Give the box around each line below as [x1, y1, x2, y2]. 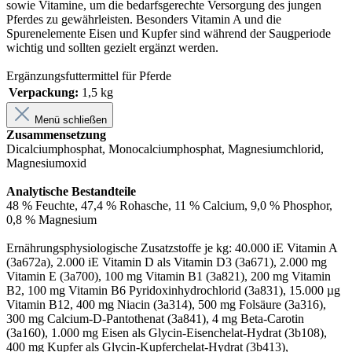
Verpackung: [9, 85, 79, 99]
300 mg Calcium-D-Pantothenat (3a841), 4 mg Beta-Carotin [6, 311, 304, 325]
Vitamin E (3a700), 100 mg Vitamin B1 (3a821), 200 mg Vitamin [6, 269, 331, 283]
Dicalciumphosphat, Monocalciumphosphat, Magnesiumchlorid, [6, 141, 324, 156]
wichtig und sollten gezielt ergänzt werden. [6, 40, 218, 54]
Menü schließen [35, 113, 107, 126]
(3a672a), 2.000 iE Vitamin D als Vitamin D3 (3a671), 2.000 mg [6, 255, 327, 269]
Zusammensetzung [6, 127, 106, 141]
